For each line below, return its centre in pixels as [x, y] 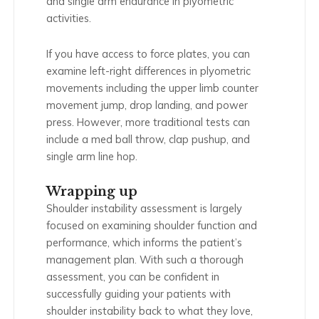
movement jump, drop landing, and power [147, 105]
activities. [69, 19]
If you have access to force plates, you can [148, 53]
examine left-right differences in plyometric [148, 70]
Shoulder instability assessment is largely [144, 209]
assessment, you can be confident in [133, 277]
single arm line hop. [92, 156]
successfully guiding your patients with [138, 294]
